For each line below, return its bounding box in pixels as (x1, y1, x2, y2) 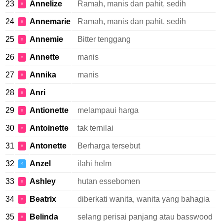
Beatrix (30, 195, 56, 203)
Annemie (30, 35, 63, 43)
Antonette (30, 142, 67, 150)
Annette (30, 53, 59, 61)
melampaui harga (77, 106, 139, 114)
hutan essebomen (77, 177, 140, 185)
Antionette (30, 106, 69, 114)
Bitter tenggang (77, 35, 131, 43)
